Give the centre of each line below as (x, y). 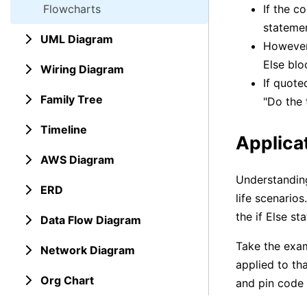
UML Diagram (77, 39)
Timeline (64, 130)
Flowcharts (72, 9)
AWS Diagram (77, 160)
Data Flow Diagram (91, 220)
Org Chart (67, 280)
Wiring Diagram (82, 69)
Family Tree (72, 99)
